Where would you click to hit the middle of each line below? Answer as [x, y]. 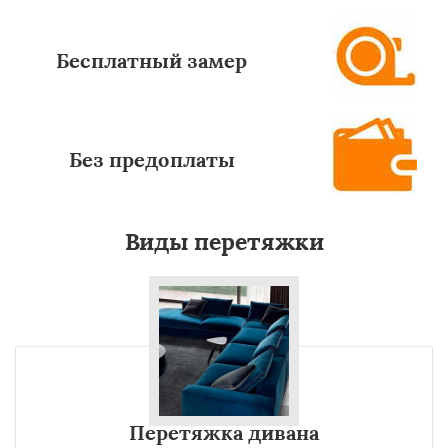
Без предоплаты [151, 159]
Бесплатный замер [152, 60]
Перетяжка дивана [224, 432]
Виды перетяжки [224, 241]
